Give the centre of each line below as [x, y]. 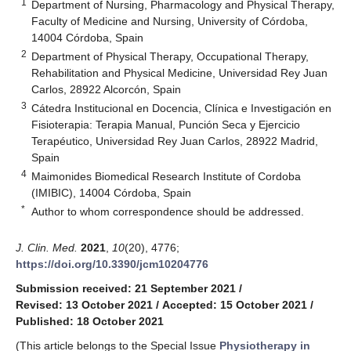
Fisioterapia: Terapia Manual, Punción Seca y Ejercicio [166, 124]
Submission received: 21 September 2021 [126, 288]
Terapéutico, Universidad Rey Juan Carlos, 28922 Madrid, [175, 141]
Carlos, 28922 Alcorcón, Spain [107, 89]
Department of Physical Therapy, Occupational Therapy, [170, 56]
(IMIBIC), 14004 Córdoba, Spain [112, 192]
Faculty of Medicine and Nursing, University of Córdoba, [170, 21]
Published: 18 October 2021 [90, 321]
